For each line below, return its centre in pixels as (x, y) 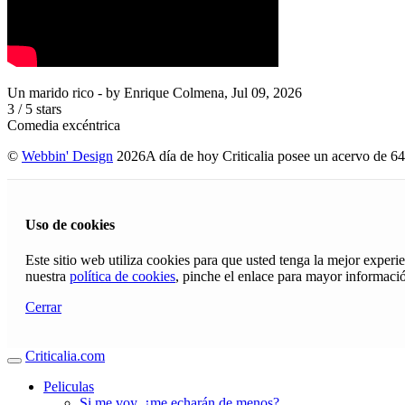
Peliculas (69, 387)
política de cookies (122, 277)
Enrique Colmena (174, 92)
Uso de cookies (70, 225)
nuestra (47, 277)
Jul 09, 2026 (267, 92)
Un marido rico (51, 92)
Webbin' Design (67, 155)
